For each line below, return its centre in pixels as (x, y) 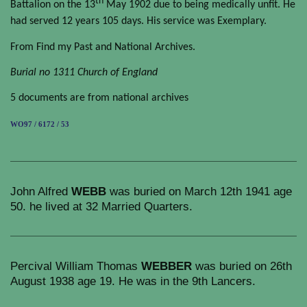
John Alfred (41, 191)
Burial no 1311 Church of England (84, 72)
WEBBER (167, 266)
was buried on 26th (242, 266)
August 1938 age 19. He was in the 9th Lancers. (133, 281)
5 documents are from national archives (99, 98)
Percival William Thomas (76, 266)
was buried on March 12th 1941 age (199, 191)
